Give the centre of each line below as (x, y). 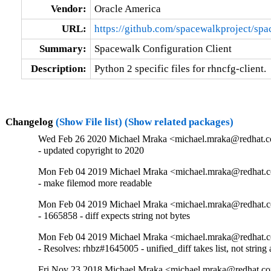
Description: (58, 68)
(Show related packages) (179, 122)
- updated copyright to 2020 (91, 151)
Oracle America (127, 8)
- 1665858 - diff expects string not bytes (114, 216)
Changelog (30, 122)
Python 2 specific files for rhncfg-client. (180, 68)
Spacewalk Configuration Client (163, 48)
